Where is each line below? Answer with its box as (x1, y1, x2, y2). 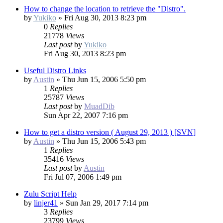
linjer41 (34, 199, 58, 208)
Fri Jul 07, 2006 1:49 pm (44, 173, 121, 182)
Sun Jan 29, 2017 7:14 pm (66, 199, 148, 208)
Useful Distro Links (24, 66, 86, 75)
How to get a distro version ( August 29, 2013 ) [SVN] (24, 128, 196, 137)
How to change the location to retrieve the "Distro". (24, 4, 186, 13)
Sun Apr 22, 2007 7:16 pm (44, 111, 128, 120)
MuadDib (84, 102, 114, 111)
